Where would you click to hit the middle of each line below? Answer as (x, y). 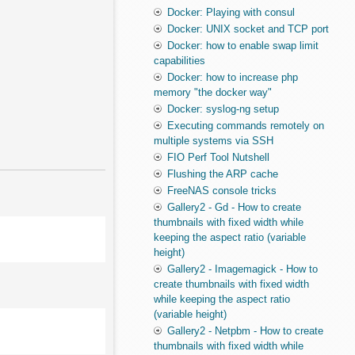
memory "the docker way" (212, 93)
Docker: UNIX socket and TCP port (248, 29)
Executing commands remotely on (245, 126)
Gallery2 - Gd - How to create (234, 208)
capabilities (179, 61)
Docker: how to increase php (232, 78)
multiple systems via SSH (213, 141)
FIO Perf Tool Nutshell (218, 158)
